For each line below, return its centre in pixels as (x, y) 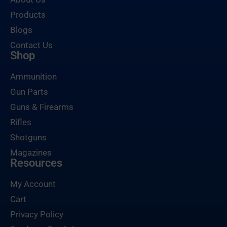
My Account (33, 184)
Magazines (31, 153)
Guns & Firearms (42, 107)
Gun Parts (29, 92)
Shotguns (28, 138)
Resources (36, 163)
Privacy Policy (37, 215)
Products (28, 15)
